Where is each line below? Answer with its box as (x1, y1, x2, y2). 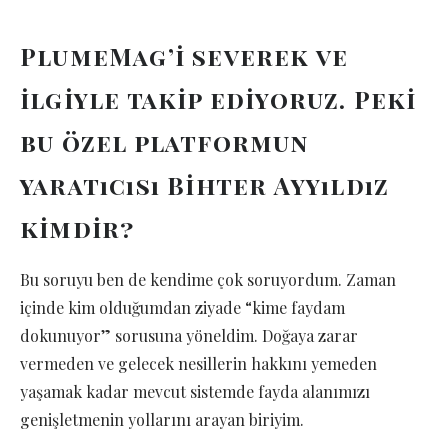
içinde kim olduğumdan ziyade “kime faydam (20, 297, 345, 319)
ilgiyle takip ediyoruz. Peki (20, 83, 417, 116)
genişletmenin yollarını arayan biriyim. (20, 409, 304, 431)
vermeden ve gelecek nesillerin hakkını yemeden (20, 353, 377, 375)
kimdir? (20, 212, 135, 245)
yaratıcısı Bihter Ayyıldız (20, 169, 390, 202)
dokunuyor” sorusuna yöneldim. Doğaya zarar (20, 325, 358, 347)
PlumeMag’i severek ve (20, 40, 349, 73)
